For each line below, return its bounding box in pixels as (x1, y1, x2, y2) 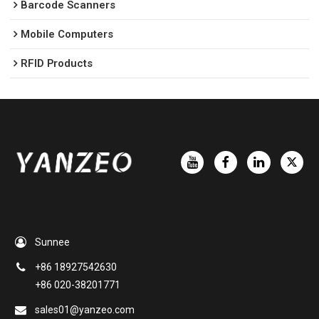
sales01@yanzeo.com (35, 303, 135, 315)
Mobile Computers (21, 28, 114, 41)
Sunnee (35, 236, 70, 248)
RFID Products (21, 57, 93, 70)
